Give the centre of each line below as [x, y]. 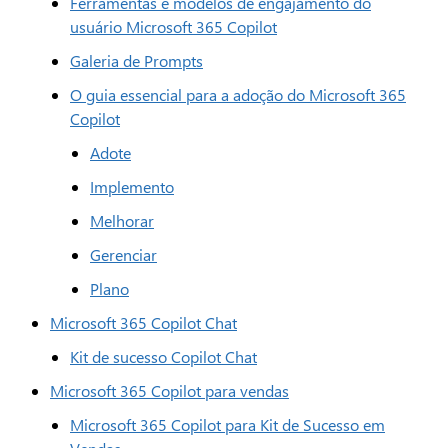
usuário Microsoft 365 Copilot [173, 26]
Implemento [132, 186]
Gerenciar [123, 254]
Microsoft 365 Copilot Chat [143, 322]
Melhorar [122, 220]
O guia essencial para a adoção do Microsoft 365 [238, 94]
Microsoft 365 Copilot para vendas [169, 390]
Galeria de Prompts [136, 60]
